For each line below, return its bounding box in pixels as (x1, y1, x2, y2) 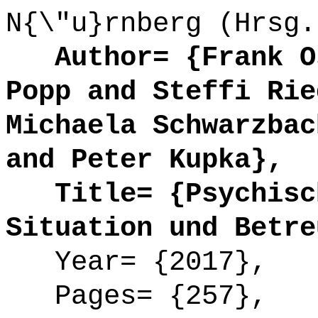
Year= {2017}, (6, 246, 267, 278)
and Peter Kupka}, (6, 144, 283, 176)
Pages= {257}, (6, 280, 267, 312)
